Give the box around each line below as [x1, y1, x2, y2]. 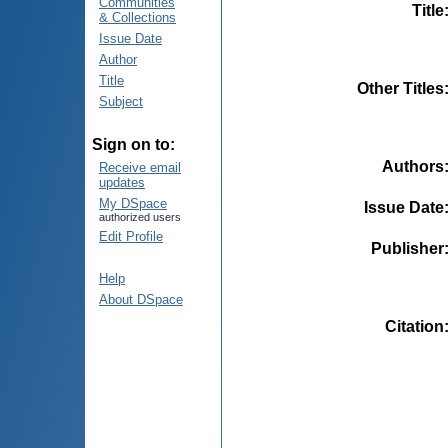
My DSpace [99, 196, 167, 211]
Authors [382, 157, 444, 175]
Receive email [99, 160, 181, 175]
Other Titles [357, 79, 444, 97]
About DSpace [99, 292, 183, 307]
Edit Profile [99, 229, 163, 244]
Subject [99, 94, 143, 109]
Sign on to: [92, 136, 175, 153]
